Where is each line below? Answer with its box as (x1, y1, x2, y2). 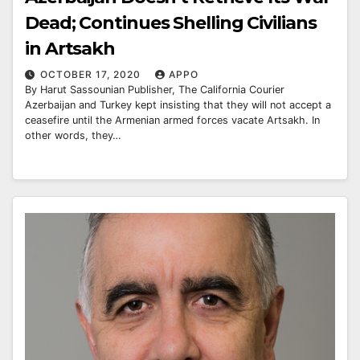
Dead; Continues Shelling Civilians (25, 11, 317, 34)
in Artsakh (25, 37, 115, 59)
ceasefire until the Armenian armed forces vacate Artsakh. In (25, 113, 320, 126)
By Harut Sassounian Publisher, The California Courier (25, 83, 284, 96)
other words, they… (25, 129, 121, 141)
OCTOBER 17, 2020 (40, 67, 144, 80)
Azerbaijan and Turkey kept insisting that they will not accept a (25, 98, 331, 111)
